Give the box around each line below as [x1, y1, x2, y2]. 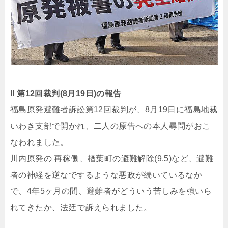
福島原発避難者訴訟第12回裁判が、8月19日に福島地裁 [10, 105, 218, 115]
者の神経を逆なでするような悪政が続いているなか [10, 170, 203, 180]
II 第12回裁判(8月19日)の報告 [10, 89, 122, 98]
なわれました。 [10, 138, 69, 147]
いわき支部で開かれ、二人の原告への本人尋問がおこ [10, 122, 211, 131]
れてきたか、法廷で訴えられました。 [10, 203, 152, 212]
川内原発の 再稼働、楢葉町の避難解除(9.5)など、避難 [10, 154, 214, 163]
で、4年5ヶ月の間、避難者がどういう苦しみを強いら [10, 187, 212, 196]
